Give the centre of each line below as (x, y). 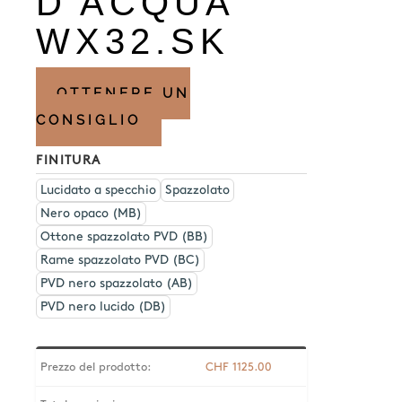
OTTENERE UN (124, 93)
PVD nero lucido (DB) (104, 306)
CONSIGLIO (89, 120)
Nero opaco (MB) (92, 213)
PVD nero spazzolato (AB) (117, 283)
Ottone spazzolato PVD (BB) (125, 236)
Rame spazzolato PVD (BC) (121, 259)
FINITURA (69, 160)
